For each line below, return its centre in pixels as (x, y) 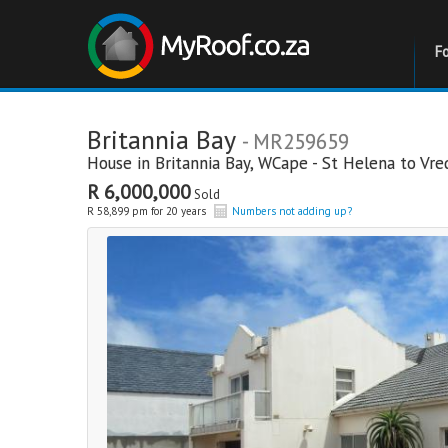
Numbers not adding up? (292, 211)
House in (121, 163)
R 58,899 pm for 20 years (146, 211)
